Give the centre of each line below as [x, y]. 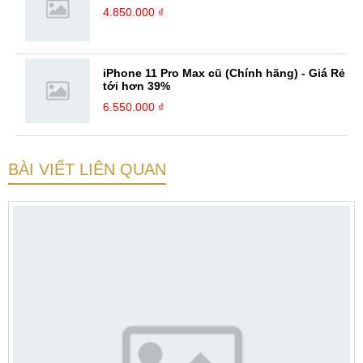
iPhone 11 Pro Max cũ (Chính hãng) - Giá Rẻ [224, 73]
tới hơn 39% [137, 86]
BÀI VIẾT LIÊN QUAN [87, 169]
